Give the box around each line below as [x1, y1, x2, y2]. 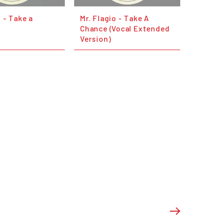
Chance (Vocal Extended [80, 23, 170, 33]
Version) [80, 33, 111, 43]
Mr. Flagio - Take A [80, 13, 149, 23]
